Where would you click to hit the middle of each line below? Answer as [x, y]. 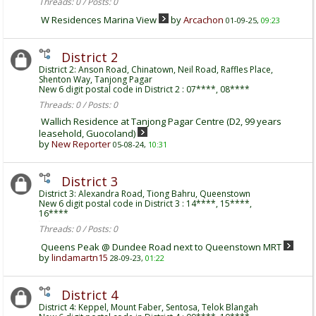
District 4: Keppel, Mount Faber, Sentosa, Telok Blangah [148, 307]
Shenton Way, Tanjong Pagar [96, 79]
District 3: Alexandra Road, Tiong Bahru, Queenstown [145, 194]
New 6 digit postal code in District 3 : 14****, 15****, [145, 203]
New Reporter [81, 144]
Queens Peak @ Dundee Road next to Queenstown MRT [161, 247]
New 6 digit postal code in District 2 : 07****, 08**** [144, 89]
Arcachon [203, 20]
